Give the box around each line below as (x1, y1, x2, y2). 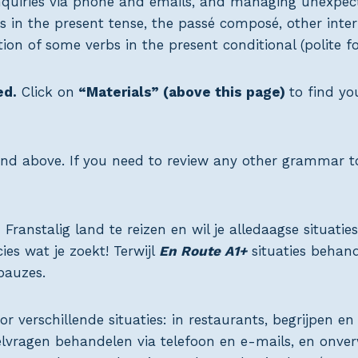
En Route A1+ (159, 243, 247, 260)
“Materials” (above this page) (74, 84, 289, 101)
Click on (17, 84, 74, 101)
